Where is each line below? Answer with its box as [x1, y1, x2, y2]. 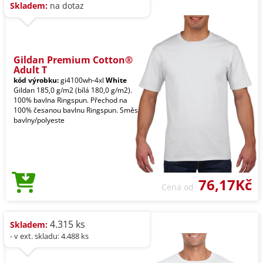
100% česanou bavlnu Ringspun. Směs [14, 105, 138, 116]
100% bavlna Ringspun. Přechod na [14, 95, 127, 106]
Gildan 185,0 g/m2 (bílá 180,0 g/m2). [14, 85, 132, 96]
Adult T [14, 63, 47, 77]
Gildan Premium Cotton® [14, 53, 133, 67]
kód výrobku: [14, 75, 59, 86]
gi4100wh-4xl [59, 75, 106, 86]
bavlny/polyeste [14, 115, 65, 126]
